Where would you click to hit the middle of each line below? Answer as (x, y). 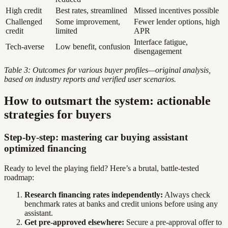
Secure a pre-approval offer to (173, 222)
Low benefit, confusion (93, 47)
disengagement (158, 51)
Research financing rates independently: (94, 195)
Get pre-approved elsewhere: (74, 222)
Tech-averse (25, 47)
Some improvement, (88, 22)
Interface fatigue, (161, 42)
